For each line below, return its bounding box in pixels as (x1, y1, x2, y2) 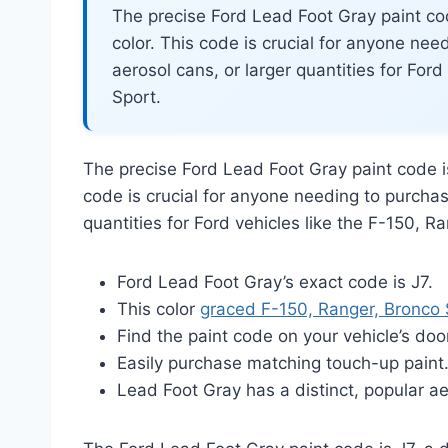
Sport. (112, 87, 161, 108)
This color (117, 299, 200, 320)
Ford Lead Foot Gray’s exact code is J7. (117, 272, 433, 293)
